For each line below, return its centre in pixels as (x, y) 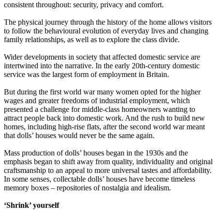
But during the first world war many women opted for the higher (102, 92)
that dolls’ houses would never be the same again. (79, 136)
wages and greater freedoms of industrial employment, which (97, 101)
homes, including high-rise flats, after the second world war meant (104, 127)
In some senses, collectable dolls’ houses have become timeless (100, 179)
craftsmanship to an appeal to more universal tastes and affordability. (108, 170)
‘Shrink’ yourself (31, 205)
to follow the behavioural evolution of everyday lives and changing (106, 31)
